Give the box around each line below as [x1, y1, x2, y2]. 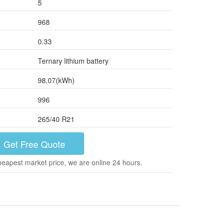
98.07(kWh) [38, 75, 75, 85]
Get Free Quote [3, 137, 65, 150]
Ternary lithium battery [38, 56, 109, 66]
